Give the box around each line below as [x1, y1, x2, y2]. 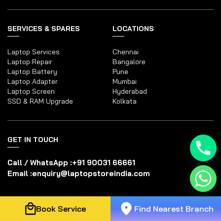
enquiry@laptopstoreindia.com [32, 169, 150, 179]
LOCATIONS [112, 24, 154, 34]
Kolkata [112, 97, 137, 106]
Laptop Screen [7, 87, 55, 96]
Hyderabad [112, 87, 147, 96]
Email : [7, 169, 32, 179]
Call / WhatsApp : [7, 158, 72, 168]
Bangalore [112, 57, 146, 67]
